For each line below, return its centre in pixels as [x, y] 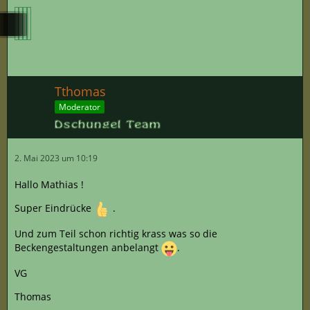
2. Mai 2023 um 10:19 [56, 158]
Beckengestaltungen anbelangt [88, 247]
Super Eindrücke [54, 208]
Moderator [80, 107]
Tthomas [80, 91]
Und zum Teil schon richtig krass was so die [116, 233]
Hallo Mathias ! [49, 184]
